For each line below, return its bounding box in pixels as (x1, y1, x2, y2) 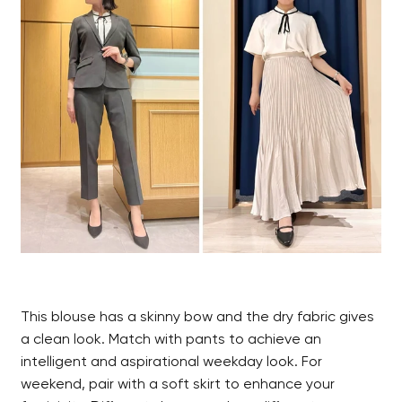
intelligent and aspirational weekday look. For (21, 354, 323, 370)
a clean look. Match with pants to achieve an (21, 332, 322, 347)
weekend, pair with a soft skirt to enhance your (21, 377, 336, 392)
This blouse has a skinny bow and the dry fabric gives (21, 310, 375, 325)
